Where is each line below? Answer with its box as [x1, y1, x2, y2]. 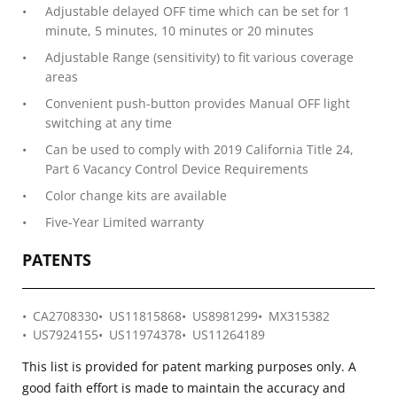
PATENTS [22, 249, 91, 270]
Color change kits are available [45, 187, 227, 204]
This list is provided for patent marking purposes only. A [22, 358, 356, 375]
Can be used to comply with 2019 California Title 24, [45, 141, 354, 158]
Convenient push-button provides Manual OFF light [45, 95, 350, 112]
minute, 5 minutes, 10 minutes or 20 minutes [45, 22, 314, 39]
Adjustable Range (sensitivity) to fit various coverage [45, 49, 354, 66]
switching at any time [45, 114, 172, 131]
